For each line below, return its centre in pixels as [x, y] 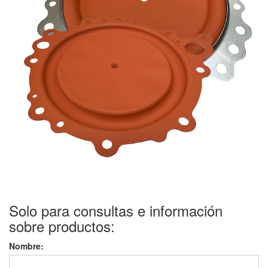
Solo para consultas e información [116, 211]
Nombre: [29, 246]
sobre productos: [62, 226]
